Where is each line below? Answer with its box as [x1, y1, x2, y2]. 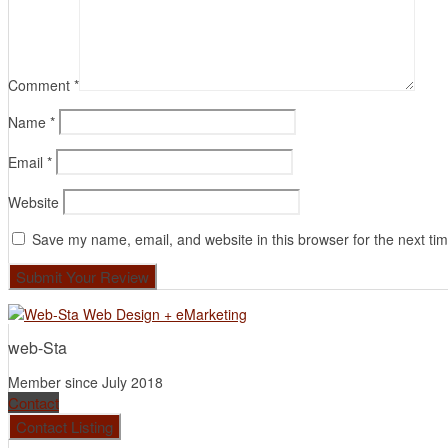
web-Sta [8, 336, 67, 359]
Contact [8, 392, 59, 413]
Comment [8, 75, 74, 95]
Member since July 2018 [8, 372, 163, 392]
